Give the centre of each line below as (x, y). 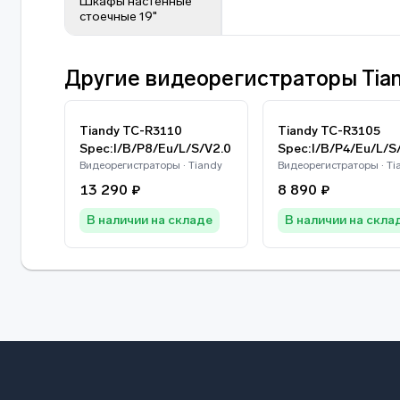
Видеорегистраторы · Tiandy (151, 165)
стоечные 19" (118, 17)
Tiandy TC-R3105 (329, 131)
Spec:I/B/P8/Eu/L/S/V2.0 (155, 149)
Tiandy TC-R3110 (131, 131)
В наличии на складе (150, 220)
